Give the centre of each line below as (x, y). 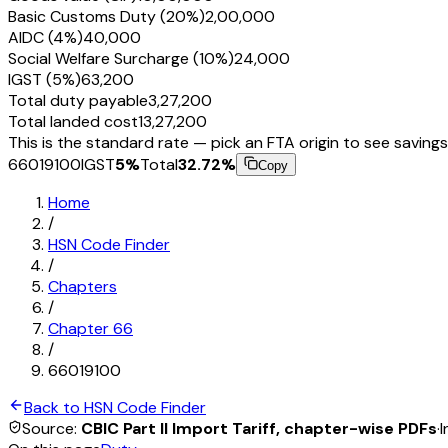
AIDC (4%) (45, 37)
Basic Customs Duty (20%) (106, 16)
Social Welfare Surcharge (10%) (121, 58)
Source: (51, 428)
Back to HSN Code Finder (115, 407)
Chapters (82, 286)
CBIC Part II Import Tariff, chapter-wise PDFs (259, 428)
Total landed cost (73, 121)
